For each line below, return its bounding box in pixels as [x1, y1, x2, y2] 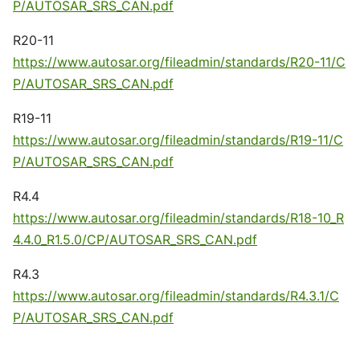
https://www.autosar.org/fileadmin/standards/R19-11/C [13, 132, 343, 148]
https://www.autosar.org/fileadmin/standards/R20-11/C [13, 54, 346, 70]
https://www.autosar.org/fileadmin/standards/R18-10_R [13, 210, 344, 226]
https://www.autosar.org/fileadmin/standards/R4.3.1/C [13, 288, 339, 304]
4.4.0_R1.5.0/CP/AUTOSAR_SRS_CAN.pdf [13, 231, 257, 247]
